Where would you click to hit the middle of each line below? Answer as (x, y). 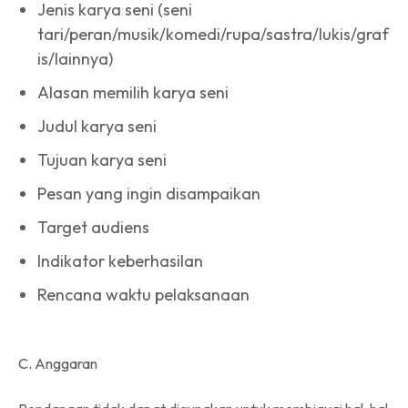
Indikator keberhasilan (120, 260)
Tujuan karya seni (102, 159)
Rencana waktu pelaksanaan (143, 294)
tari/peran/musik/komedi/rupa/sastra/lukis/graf (213, 34)
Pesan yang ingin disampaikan (149, 193)
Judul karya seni (97, 126)
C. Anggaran (58, 363)
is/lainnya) (75, 58)
